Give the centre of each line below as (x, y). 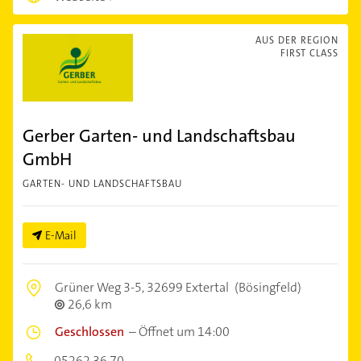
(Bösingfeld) (267, 287)
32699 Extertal (188, 287)
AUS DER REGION (297, 40)
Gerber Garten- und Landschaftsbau (159, 135)
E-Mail (61, 235)
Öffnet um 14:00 (184, 331)
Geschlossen (89, 331)
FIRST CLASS (309, 53)
